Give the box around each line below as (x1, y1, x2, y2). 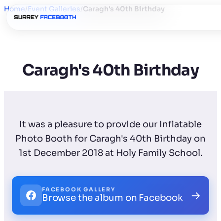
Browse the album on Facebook (42, 192, 183, 204)
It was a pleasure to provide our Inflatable (19, 118, 202, 130)
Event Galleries (28, 4, 80, 13)
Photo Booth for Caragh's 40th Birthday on (15, 133, 206, 144)
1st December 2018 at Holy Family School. (18, 147, 203, 158)
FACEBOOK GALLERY (42, 186, 115, 193)
